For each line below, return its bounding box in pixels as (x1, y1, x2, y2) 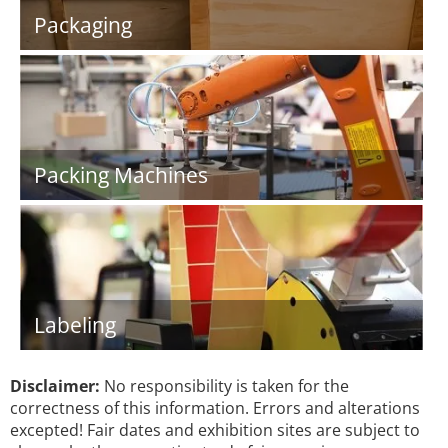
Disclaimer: (10, 375, 100, 397)
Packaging (34, 11, 132, 39)
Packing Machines (34, 161, 208, 189)
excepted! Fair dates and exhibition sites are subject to (10, 419, 420, 441)
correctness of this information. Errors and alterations (10, 397, 420, 419)
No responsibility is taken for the (100, 375, 349, 397)
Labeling (34, 311, 116, 339)
